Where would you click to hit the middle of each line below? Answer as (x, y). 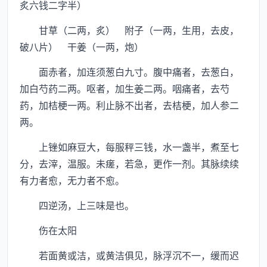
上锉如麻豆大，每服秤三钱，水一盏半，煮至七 (129, 147)
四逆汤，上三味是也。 (77, 205)
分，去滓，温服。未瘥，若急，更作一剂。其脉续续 (129, 163)
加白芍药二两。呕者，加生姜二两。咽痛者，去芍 (125, 88)
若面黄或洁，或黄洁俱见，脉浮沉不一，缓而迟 (129, 255)
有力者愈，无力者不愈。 (72, 180)
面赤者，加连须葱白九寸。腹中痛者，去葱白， (129, 72)
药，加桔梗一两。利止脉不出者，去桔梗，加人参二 (129, 105)
